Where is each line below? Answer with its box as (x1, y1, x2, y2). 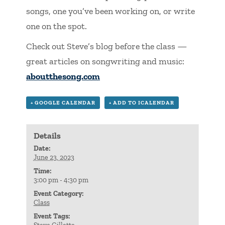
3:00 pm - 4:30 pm (33, 175, 88, 184)
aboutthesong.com (26, 71, 100, 82)
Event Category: (33, 189, 83, 198)
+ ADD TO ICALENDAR (109, 99, 174, 106)
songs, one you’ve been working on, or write (26, 6, 195, 17)
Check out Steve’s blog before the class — (26, 41, 187, 52)
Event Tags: (33, 211, 70, 220)
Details (33, 130, 61, 141)
